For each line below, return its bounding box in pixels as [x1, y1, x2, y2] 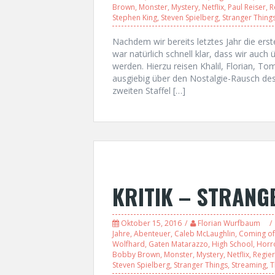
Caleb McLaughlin [174, 228, 235, 239]
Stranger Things [174, 259, 228, 270]
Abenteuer [134, 228, 171, 239]
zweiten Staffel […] [112, 84, 185, 96]
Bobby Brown [112, 249, 160, 260]
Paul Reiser [228, 1, 266, 12]
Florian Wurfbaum [198, 217, 260, 228]
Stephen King [112, 12, 157, 23]
